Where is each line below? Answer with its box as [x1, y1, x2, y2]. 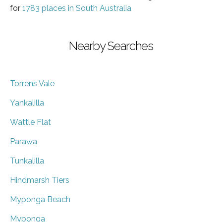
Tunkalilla [10, 156, 44, 166]
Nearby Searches [69, 38, 153, 53]
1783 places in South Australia [22, 3, 131, 13]
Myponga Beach [10, 194, 70, 204]
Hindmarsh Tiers [10, 175, 69, 185]
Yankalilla [10, 98, 44, 108]
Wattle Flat [10, 117, 51, 127]
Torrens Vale [10, 78, 55, 88]
